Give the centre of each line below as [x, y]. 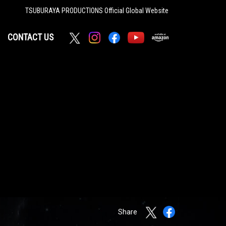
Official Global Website [136, 10]
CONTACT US [30, 37]
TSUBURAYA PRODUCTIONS [65, 10]
